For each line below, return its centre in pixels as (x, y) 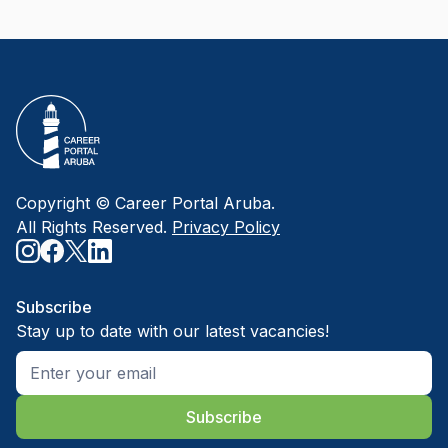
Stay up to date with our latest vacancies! (172, 331)
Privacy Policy (226, 227)
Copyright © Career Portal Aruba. (145, 203)
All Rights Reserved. (91, 227)
